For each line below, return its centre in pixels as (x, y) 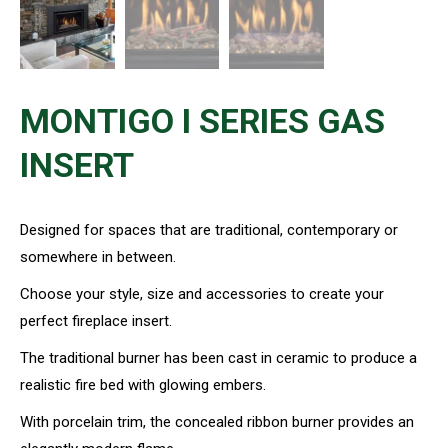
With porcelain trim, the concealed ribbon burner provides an (217, 421)
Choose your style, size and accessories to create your (202, 293)
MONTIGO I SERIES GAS (202, 120)
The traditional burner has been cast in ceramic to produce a (218, 357)
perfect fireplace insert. (96, 320)
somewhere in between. (98, 256)
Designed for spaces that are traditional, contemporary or (209, 229)
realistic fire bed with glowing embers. (143, 384)
